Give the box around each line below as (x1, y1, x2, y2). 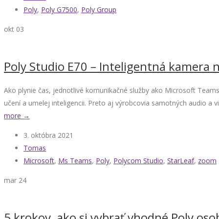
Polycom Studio (113, 156, 163, 166)
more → (4, 111, 30, 121)
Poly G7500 (41, 5, 77, 15)
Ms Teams (58, 156, 92, 166)
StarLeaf (167, 156, 194, 166)
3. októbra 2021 (23, 131, 73, 140)
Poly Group (81, 5, 116, 15)
